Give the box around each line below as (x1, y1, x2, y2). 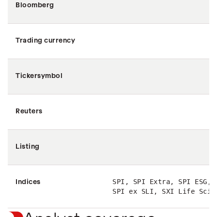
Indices (15, 177, 41, 186)
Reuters (15, 107, 43, 115)
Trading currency (15, 36, 75, 44)
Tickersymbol (15, 71, 62, 79)
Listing (15, 142, 40, 150)
